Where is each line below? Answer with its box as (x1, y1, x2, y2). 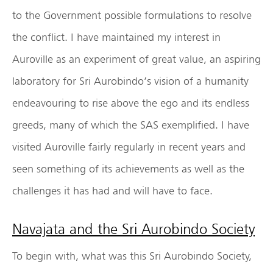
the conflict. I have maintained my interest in (12, 30, 221, 44)
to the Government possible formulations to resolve (12, 9, 252, 22)
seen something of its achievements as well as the (12, 162, 244, 175)
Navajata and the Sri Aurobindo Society (12, 220, 255, 238)
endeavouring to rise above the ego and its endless (12, 96, 249, 110)
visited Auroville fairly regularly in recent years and (12, 140, 246, 154)
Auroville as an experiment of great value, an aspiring (12, 52, 261, 66)
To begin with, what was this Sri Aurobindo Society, (12, 249, 252, 263)
